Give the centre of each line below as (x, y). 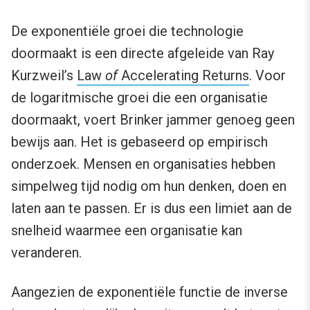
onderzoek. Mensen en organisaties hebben (143, 164)
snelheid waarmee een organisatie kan (127, 230)
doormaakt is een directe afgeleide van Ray (143, 53)
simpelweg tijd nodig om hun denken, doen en (149, 186)
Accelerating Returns (183, 75)
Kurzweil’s (44, 75)
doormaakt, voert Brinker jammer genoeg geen (153, 119)
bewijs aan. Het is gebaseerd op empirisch (139, 142)
